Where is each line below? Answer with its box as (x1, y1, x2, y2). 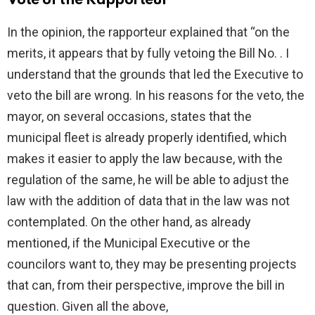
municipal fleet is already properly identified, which (7, 129, 287, 145)
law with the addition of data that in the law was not (7, 193, 290, 208)
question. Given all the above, (7, 298, 168, 314)
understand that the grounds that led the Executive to (7, 66, 303, 82)
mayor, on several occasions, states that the (7, 108, 252, 124)
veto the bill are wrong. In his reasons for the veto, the (7, 87, 304, 103)
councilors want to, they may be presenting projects (7, 256, 297, 271)
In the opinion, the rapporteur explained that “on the (7, 24, 290, 39)
